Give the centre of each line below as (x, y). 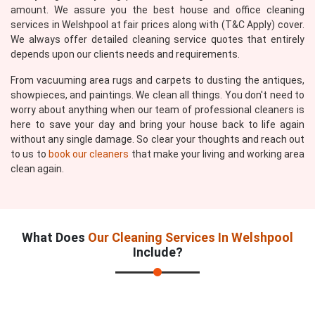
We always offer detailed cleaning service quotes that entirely (157, 39)
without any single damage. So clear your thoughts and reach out (157, 139)
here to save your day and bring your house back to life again (157, 124)
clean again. (37, 169)
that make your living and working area (217, 154)
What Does (55, 237)
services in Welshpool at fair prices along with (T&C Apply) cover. (157, 25)
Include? (157, 252)
